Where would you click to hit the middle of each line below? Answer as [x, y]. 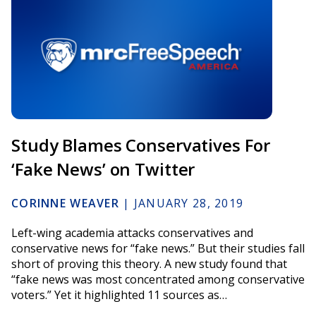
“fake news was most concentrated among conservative [158, 279]
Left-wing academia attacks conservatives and [132, 232]
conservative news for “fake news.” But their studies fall [158, 248]
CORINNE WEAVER [65, 203]
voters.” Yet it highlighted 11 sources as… [119, 294]
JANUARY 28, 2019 [189, 203]
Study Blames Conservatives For [141, 145]
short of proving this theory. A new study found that [149, 263]
